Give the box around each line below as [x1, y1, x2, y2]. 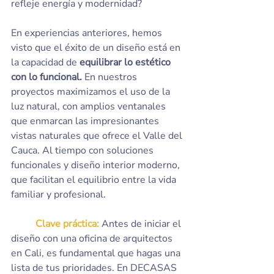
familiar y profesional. [11, 188, 106, 201]
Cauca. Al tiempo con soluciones [11, 144, 156, 157]
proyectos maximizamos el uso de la [11, 85, 172, 98]
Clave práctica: [35, 217, 99, 231]
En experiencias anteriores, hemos [11, 26, 165, 40]
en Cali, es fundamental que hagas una [11, 246, 183, 260]
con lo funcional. [11, 70, 82, 84]
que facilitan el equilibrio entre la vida [11, 173, 179, 187]
